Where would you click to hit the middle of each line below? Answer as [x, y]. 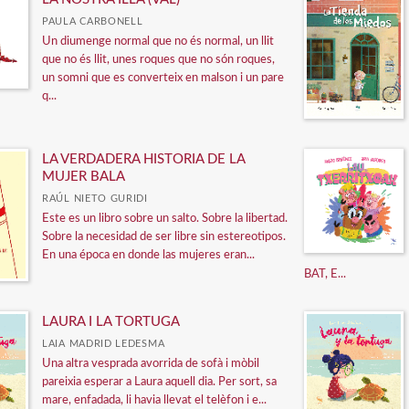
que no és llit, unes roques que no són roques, [158, 59]
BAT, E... [325, 275]
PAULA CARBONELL [93, 21]
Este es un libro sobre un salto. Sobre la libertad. [165, 219]
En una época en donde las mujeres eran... [148, 256]
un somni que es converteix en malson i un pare [163, 78]
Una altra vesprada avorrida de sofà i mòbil [151, 363]
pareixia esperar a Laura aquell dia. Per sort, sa [159, 382]
